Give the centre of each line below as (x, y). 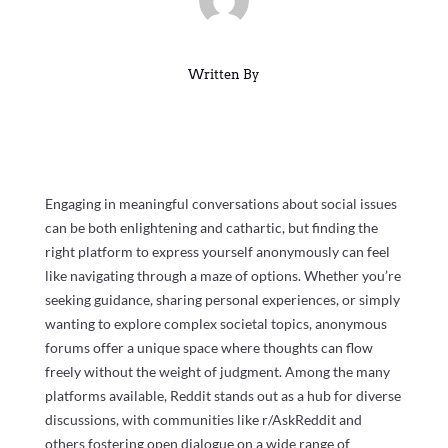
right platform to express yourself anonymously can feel (217, 251)
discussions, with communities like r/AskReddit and (203, 419)
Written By (224, 74)
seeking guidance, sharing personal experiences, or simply (222, 299)
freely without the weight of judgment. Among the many (217, 371)
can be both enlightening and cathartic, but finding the (211, 227)
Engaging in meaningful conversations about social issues (220, 203)
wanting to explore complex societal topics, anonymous (215, 323)
